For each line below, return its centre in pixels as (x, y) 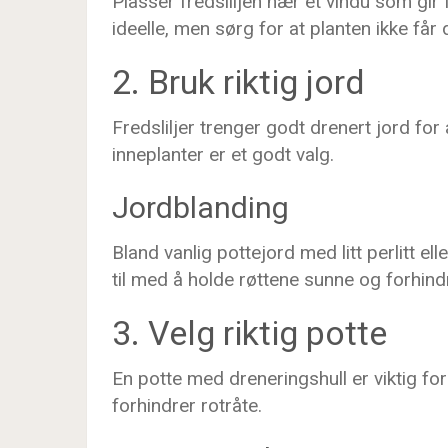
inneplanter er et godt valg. (223, 154)
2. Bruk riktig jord (238, 82)
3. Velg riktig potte (249, 333)
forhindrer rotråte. (187, 405)
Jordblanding (200, 207)
